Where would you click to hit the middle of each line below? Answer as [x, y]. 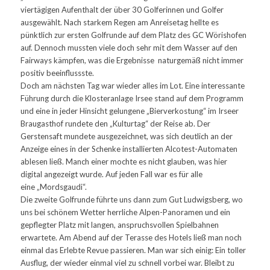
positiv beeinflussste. [57, 73]
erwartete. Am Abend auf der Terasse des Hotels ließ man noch [131, 237]
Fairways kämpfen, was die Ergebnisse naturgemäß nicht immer [132, 60]
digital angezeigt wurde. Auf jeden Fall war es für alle [111, 174]
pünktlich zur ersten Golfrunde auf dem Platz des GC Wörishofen [133, 35]
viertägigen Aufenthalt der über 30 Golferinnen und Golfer [122, 9]
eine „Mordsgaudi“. [53, 187]
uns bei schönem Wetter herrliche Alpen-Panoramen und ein [125, 212]
